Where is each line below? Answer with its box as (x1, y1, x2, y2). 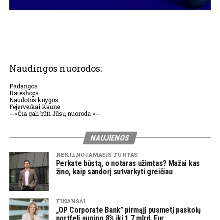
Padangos (9, 82, 38, 90)
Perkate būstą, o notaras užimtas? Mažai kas (55, 159, 200, 168)
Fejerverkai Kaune (9, 103, 60, 111)
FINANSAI (55, 197, 85, 205)
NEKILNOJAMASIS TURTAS (55, 151, 137, 159)
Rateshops (9, 89, 39, 97)
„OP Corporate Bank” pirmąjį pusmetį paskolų (55, 205, 201, 215)
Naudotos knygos (9, 96, 58, 104)
